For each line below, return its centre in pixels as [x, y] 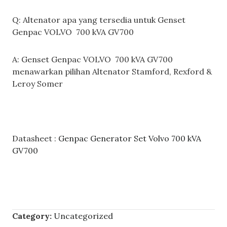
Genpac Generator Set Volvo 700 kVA [130, 138]
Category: [33, 216]
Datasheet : [35, 138]
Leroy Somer [37, 83]
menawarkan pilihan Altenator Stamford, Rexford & [112, 71]
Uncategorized [83, 216]
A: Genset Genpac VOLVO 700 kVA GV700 [92, 59]
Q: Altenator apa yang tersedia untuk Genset [99, 20]
